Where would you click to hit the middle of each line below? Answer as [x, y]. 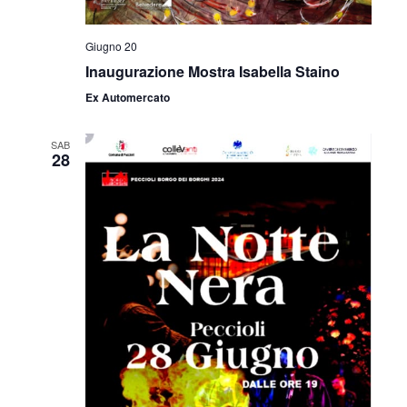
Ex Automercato [127, 98]
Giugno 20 [111, 46]
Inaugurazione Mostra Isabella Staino [212, 72]
